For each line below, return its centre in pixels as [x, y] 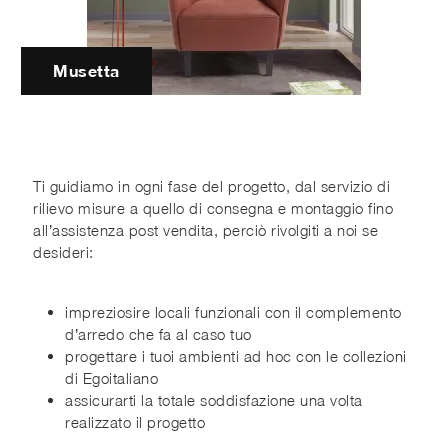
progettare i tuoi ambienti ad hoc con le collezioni [236, 356]
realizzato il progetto [135, 422]
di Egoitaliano [112, 378]
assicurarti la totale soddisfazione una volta [214, 400]
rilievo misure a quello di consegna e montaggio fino [213, 208]
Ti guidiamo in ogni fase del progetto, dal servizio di [212, 186]
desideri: [63, 252]
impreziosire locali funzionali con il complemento [233, 312]
